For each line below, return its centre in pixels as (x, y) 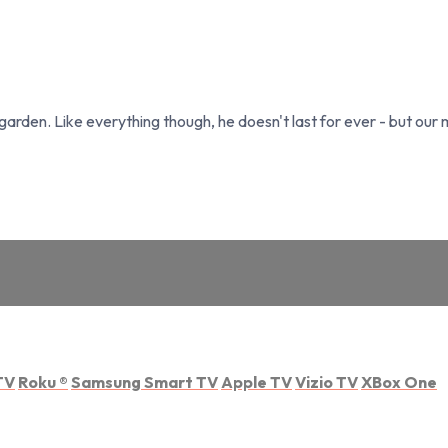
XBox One (399, 381)
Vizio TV (326, 381)
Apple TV (256, 381)
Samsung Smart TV (144, 381)
